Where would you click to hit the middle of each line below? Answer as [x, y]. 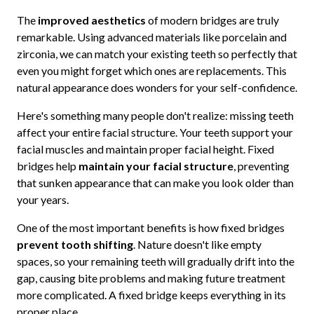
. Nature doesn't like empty [197, 244]
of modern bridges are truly [212, 20]
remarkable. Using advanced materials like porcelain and [151, 36]
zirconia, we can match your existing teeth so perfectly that [157, 53]
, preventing [261, 165]
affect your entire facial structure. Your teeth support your [155, 132]
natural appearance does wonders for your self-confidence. [157, 87]
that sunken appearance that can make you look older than [155, 182]
